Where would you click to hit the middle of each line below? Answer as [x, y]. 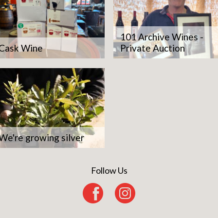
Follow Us [109, 171]
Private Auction [153, 48]
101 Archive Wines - [162, 36]
